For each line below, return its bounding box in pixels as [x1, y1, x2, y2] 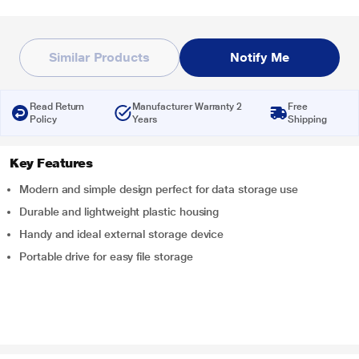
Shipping [288, 114, 327, 125]
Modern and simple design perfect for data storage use [19, 183, 299, 196]
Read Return [30, 101, 85, 112]
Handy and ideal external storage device [19, 228, 224, 240]
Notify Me [230, 50, 289, 65]
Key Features [10, 155, 93, 171]
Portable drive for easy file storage [19, 250, 193, 263]
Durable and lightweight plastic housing [19, 205, 220, 218]
